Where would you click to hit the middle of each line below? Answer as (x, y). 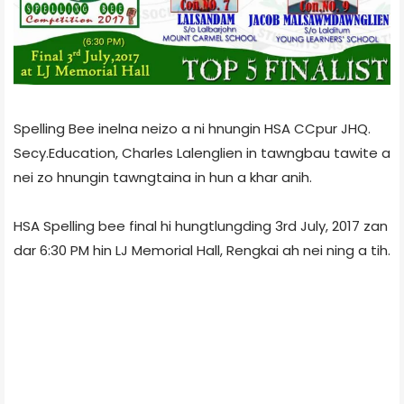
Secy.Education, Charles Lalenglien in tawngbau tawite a (202, 153)
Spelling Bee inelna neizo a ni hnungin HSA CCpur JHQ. (192, 129)
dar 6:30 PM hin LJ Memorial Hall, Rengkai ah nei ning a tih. (202, 251)
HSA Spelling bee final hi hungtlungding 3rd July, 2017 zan (201, 226)
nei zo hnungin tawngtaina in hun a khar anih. (163, 178)
